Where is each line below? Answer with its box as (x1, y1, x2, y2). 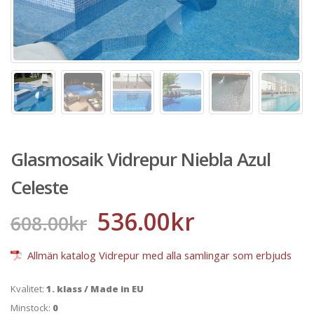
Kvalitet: (11, 282, 46, 296)
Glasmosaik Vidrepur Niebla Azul (11, 146, 271, 172)
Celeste (11, 175, 68, 200)
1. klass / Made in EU (46, 282, 144, 296)
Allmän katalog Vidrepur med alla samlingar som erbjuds (25, 247, 292, 262)
